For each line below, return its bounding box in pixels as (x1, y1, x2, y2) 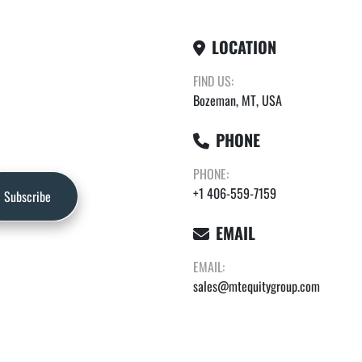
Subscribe (4, 187, 51, 206)
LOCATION (212, 35, 276, 59)
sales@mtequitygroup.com (193, 276, 320, 296)
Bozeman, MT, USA (193, 90, 282, 110)
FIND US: (198, 71, 234, 90)
